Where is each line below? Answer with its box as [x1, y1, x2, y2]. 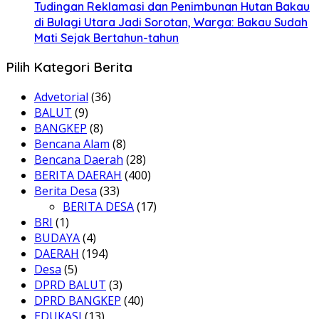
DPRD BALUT [34, 277, 106, 293]
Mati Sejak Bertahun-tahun [34, 30, 179, 45]
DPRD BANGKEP [34, 293, 121, 309]
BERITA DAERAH [34, 167, 122, 184]
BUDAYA [34, 230, 80, 246]
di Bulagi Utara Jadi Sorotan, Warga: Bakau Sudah [34, 14, 308, 29]
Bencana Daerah [34, 152, 123, 168]
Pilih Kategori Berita [6, 58, 132, 76]
